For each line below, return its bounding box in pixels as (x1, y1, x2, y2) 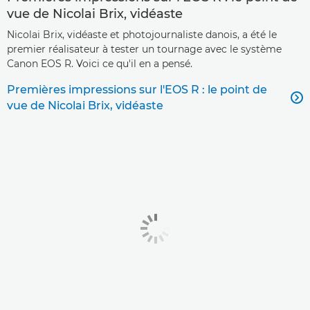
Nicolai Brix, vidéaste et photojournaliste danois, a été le (7, 28, 277, 41)
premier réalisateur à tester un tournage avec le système (7, 42, 282, 55)
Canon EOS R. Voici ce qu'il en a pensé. (7, 57, 192, 70)
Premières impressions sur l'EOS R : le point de (7, 82, 267, 96)
